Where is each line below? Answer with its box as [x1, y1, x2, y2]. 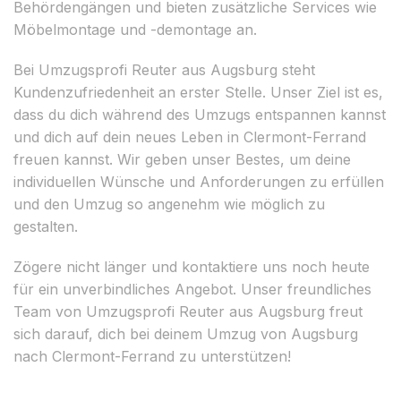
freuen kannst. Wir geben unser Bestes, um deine [13, 149, 351, 168]
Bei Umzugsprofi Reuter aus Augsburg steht [13, 60, 315, 79]
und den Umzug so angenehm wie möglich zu [13, 194, 325, 213]
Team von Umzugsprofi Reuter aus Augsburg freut [13, 302, 363, 320]
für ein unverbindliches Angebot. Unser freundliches [13, 279, 371, 298]
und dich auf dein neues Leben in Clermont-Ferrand [13, 127, 366, 146]
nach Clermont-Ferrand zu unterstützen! [13, 346, 291, 365]
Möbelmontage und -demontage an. [13, 20, 257, 38]
